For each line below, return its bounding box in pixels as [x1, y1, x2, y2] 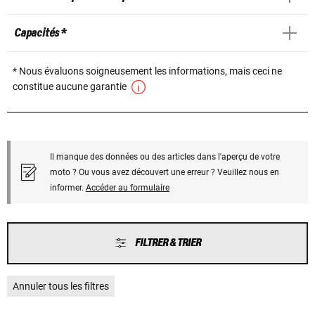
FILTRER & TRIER [134, 236, 201, 249]
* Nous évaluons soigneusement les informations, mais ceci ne [13, 65, 282, 77]
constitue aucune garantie [13, 80, 129, 92]
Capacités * [14, 26, 66, 39]
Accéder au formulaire [86, 182, 169, 193]
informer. [50, 182, 86, 193]
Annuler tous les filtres [13, 280, 109, 292]
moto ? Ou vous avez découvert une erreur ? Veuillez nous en [50, 167, 279, 177]
